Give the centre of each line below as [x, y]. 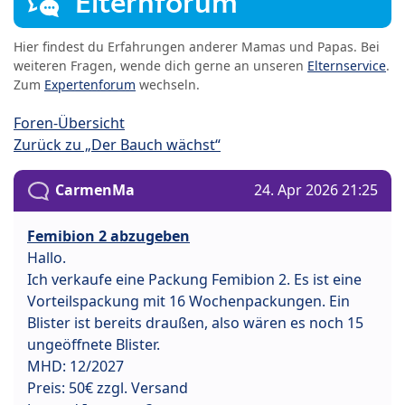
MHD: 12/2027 [75, 367]
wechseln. [168, 85]
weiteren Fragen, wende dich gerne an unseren [160, 66]
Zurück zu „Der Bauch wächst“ [117, 145]
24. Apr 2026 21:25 [316, 190]
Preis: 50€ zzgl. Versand [108, 388]
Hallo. [47, 258]
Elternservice [347, 66]
